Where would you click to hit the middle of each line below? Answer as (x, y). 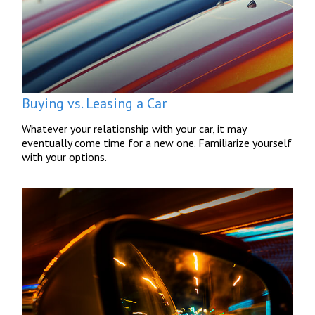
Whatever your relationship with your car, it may (134, 129)
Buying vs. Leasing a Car (95, 104)
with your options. (65, 157)
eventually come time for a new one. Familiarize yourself (157, 143)
